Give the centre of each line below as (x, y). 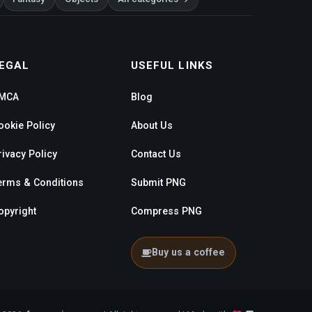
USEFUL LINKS (172, 65)
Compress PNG (166, 211)
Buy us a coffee (189, 252)
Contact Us (156, 154)
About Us (152, 126)
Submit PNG (158, 183)
